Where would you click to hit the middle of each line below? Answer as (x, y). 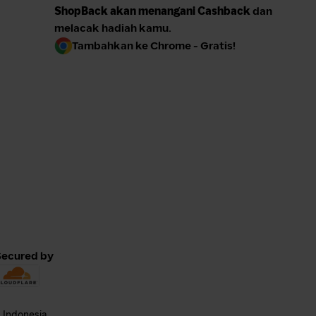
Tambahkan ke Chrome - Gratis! (154, 45)
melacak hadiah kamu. (113, 28)
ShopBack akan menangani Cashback (152, 11)
